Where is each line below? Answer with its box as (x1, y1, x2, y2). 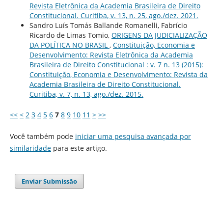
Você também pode (9, 132, 75, 141)
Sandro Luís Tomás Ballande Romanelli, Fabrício (29, 21, 187, 30)
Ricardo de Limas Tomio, (29, 30, 111, 40)
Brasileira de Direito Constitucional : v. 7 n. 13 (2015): (29, 60, 203, 70)
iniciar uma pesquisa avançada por (75, 132, 191, 141)
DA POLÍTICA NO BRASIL (29, 40, 110, 50)
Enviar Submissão (22, 177, 78, 186)
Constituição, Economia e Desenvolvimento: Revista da (29, 70, 208, 80)
